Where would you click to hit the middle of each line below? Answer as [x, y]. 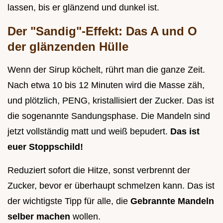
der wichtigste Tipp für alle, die [69, 201]
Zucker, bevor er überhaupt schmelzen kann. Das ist [111, 186]
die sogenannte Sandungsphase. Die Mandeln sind [109, 116]
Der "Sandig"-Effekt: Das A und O [102, 31]
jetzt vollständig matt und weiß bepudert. [89, 132]
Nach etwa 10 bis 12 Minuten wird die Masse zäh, [106, 85]
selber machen [40, 217]
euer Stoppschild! [45, 147]
